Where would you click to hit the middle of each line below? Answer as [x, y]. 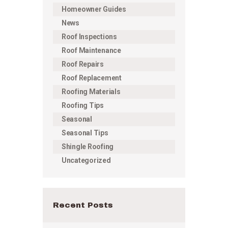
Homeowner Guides [94, 9]
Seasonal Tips [85, 133]
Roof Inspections [89, 36]
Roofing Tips [83, 105]
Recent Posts [83, 205]
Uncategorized [86, 160]
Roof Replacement [92, 78]
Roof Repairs [83, 64]
